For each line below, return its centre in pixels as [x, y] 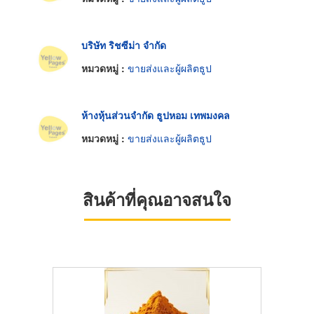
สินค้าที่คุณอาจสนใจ [157, 199]
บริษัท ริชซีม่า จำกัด [124, 45]
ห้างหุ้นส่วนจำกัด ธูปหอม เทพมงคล [156, 115]
